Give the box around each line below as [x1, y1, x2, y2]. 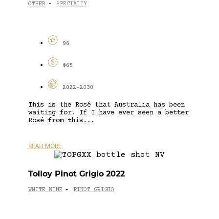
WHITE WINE [28, 187, 63, 194]
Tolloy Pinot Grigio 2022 [28, 169, 125, 178]
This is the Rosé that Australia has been [28, 101, 185, 109]
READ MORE [28, 141, 62, 150]
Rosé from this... [28, 116, 95, 125]
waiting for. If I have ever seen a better [28, 109, 189, 117]
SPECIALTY [56, 1, 87, 8]
